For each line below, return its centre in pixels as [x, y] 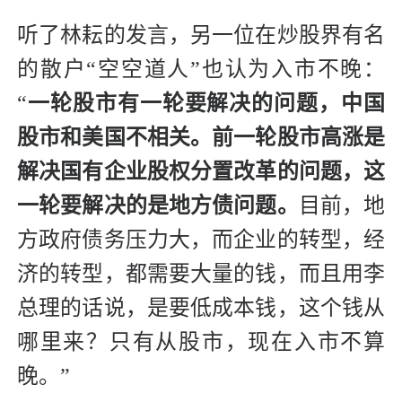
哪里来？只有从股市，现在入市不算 [201, 342]
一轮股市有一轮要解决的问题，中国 [206, 104]
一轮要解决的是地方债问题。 [158, 206]
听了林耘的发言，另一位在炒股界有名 [201, 35]
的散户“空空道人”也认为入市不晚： [201, 70]
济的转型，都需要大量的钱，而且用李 [201, 274]
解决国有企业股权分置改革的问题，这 [201, 172]
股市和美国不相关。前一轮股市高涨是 [201, 138]
